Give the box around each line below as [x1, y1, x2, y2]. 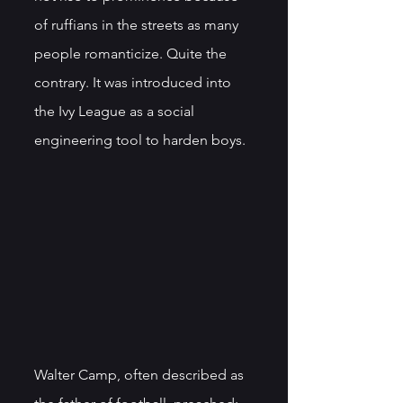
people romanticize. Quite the [34, 45, 230, 62]
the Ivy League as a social [34, 103, 198, 120]
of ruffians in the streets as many [34, 16, 242, 33]
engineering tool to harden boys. [34, 131, 249, 148]
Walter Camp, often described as [34, 365, 247, 383]
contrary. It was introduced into [34, 74, 235, 91]
